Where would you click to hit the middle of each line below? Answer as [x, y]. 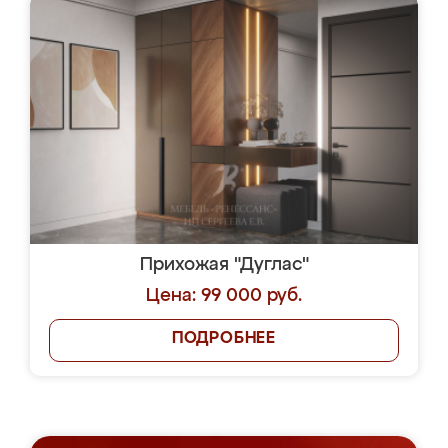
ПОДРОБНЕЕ [224, 339]
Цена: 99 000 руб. [224, 296]
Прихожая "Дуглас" [224, 265]
